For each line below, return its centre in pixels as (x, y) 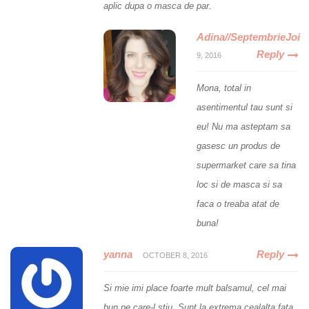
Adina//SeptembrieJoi (248, 37)
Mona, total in (224, 88)
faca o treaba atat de (238, 204)
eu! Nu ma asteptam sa (243, 127)
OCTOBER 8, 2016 (175, 256)
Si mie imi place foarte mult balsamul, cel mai (195, 288)
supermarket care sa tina (246, 166)
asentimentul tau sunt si (245, 108)
